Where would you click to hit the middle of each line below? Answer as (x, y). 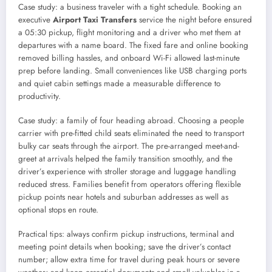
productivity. (39, 96)
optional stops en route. (58, 210)
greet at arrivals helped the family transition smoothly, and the (125, 159)
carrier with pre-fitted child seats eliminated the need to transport (131, 134)
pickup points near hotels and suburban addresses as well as (123, 197)
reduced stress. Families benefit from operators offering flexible (130, 185)
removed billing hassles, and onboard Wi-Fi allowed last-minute (129, 58)
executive (36, 19)
